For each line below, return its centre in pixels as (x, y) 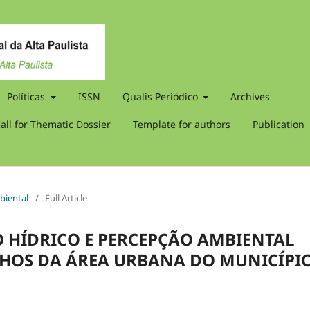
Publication (280, 124)
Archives (250, 96)
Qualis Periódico (161, 96)
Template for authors (182, 124)
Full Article (66, 198)
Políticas (27, 96)
